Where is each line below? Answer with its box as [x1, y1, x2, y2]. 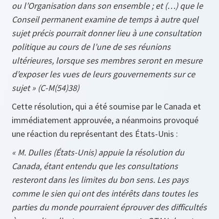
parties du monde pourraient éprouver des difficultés [12, 201, 207, 213]
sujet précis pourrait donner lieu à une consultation [12, 27, 201, 39]
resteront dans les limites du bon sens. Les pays [12, 174, 189, 186]
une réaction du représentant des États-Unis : [12, 128, 178, 140]
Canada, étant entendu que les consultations [12, 160, 178, 172]
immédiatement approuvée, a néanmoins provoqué [12, 114, 198, 126]
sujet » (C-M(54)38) [12, 82, 79, 94]
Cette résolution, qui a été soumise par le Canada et [12, 101, 201, 112]
